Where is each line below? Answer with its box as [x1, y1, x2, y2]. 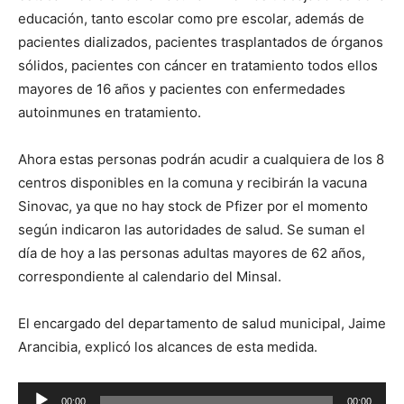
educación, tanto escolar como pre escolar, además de [18, 10, 364, 27]
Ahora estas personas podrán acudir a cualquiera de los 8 [18, 151, 384, 168]
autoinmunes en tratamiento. [18, 104, 201, 121]
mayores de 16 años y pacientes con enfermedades [18, 80, 345, 97]
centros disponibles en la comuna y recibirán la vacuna [18, 174, 367, 191]
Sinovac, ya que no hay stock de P [18, 197, 234, 215]
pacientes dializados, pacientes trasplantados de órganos [18, 33, 383, 50]
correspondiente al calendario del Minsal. [18, 268, 281, 285]
